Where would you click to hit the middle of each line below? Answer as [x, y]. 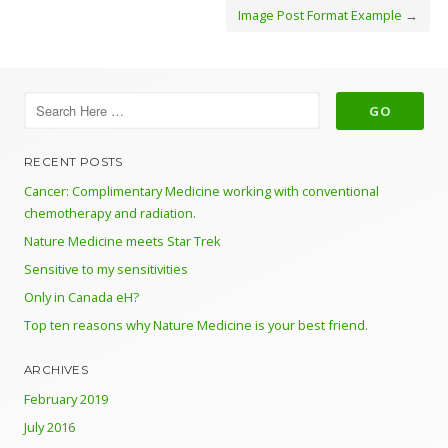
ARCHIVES [56, 370]
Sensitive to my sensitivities [106, 269]
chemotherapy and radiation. [110, 213]
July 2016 [49, 427]
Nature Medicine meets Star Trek [122, 241]
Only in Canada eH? [81, 297]
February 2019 [66, 399]
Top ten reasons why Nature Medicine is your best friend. [196, 325]
